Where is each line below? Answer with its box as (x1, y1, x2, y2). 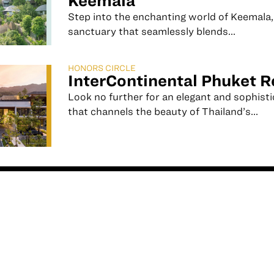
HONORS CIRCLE (67, 63, 136, 73)
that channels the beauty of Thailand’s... (67, 105, 258, 117)
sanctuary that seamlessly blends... (67, 26, 235, 37)
